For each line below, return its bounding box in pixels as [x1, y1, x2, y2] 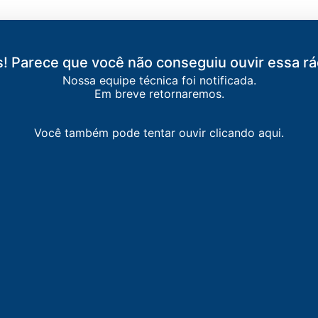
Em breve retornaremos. [94, 87, 224, 101]
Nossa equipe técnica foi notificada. [62, 73, 256, 87]
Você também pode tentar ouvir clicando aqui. [34, 126, 284, 140]
